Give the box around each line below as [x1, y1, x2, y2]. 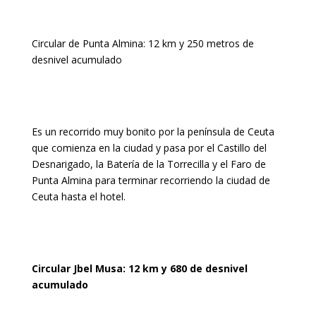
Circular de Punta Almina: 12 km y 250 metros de [31, 37, 254, 50]
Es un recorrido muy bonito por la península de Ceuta [31, 125, 274, 138]
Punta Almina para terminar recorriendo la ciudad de [31, 174, 270, 187]
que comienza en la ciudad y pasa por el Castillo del [31, 141, 267, 154]
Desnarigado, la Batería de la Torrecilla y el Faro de [31, 157, 266, 171]
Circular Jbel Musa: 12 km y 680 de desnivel [31, 262, 248, 275]
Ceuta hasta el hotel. [31, 190, 126, 203]
